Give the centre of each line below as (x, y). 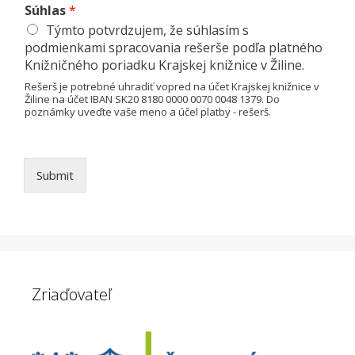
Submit (55, 175)
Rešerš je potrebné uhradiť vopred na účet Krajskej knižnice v (172, 86)
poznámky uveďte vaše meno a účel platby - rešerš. (148, 111)
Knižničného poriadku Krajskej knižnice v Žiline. (164, 65)
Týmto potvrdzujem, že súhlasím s (147, 30)
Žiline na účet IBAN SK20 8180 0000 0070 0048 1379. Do (152, 99)
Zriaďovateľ (72, 294)
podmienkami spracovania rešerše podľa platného (174, 47)
